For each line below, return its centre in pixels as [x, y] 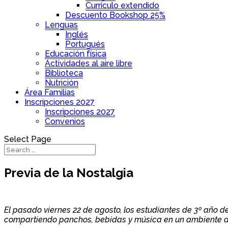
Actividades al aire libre [89, 63]
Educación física [76, 54]
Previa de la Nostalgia [69, 173]
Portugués [85, 44]
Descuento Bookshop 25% [115, 15]
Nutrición [62, 83]
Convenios [65, 121]
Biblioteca [64, 73]
